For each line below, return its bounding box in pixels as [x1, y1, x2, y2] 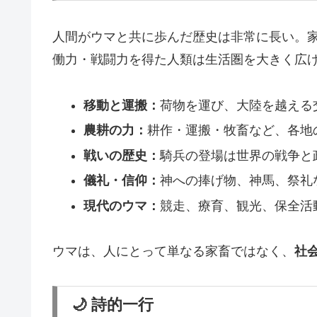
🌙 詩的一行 [71, 295, 154, 313]
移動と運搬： [83, 98, 160, 113]
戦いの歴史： [83, 148, 160, 163]
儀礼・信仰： [83, 173, 160, 188]
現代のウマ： [83, 199, 160, 213]
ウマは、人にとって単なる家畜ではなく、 [52, 244, 294, 259]
